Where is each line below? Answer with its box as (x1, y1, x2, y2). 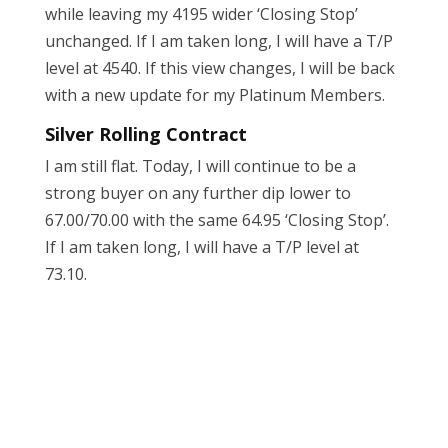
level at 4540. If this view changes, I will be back (44, 57, 395, 80)
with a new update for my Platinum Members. (44, 84, 385, 107)
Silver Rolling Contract (44, 122, 247, 147)
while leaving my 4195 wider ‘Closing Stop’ (44, 3, 358, 26)
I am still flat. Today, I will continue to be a (44, 155, 356, 178)
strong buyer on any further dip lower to (44, 182, 351, 205)
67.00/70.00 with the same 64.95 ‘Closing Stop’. (44, 209, 389, 232)
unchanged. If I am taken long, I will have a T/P (44, 30, 393, 53)
